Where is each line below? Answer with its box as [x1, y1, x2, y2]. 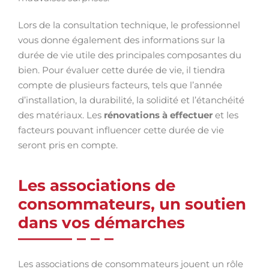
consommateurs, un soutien [18, 195, 246, 214]
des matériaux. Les [18, 109, 104, 121]
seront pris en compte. [18, 139, 118, 151]
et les [213, 109, 238, 121]
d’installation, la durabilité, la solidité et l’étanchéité [18, 94, 244, 106]
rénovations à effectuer [104, 109, 213, 121]
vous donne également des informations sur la [18, 34, 225, 46]
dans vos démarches [18, 213, 185, 232]
